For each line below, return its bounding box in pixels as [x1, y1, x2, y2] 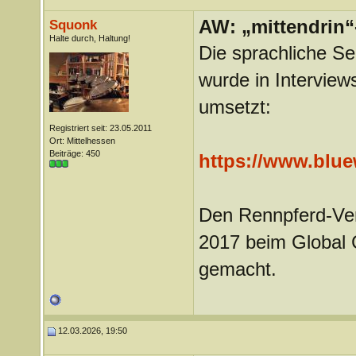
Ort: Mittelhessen [48, 136, 115, 145]
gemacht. [198, 258, 277, 280]
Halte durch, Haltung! [48, 33, 130, 43]
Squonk [48, 17, 97, 33]
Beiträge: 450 [48, 149, 100, 158]
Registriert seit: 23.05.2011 [48, 123, 152, 133]
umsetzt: [198, 96, 271, 118]
